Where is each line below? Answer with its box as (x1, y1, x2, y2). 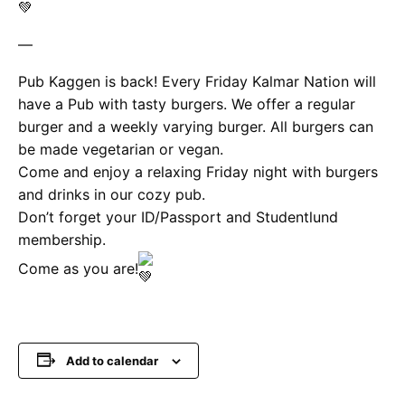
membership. (18, 230, 106, 249)
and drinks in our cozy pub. (18, 184, 205, 203)
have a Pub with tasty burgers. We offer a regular (18, 94, 355, 113)
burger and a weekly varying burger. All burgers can (18, 117, 373, 136)
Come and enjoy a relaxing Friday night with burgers (18, 162, 378, 181)
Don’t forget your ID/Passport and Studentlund (18, 207, 338, 226)
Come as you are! (18, 259, 138, 278)
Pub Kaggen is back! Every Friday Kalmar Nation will (18, 71, 376, 90)
